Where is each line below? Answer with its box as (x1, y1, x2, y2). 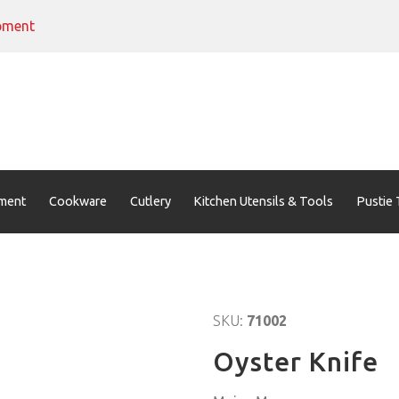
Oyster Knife (213, 346, 379, 377)
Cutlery (129, 193, 171, 208)
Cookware (48, 193, 107, 208)
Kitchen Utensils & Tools (193, 193, 334, 208)
